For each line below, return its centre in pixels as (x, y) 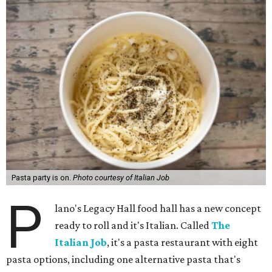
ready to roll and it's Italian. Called (133, 225)
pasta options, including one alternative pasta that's (123, 259)
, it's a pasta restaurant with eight (183, 242)
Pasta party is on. (42, 178)
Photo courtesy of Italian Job (121, 178)
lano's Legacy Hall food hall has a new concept (158, 208)
